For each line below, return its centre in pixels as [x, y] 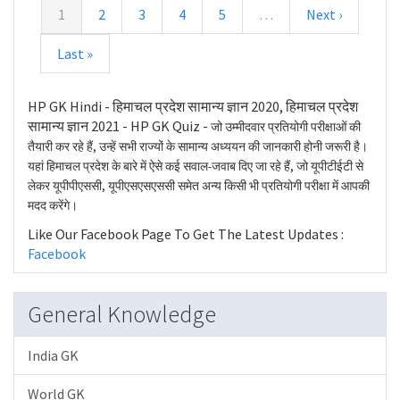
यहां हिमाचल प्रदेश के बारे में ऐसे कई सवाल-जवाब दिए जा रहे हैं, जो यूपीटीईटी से [196, 166]
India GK [53, 355]
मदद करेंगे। [53, 205]
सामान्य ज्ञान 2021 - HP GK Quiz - [119, 126]
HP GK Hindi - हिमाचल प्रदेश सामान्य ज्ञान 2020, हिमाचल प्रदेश [193, 106]
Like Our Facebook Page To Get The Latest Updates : [186, 233]
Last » [75, 54]
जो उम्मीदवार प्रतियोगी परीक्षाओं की [286, 127]
